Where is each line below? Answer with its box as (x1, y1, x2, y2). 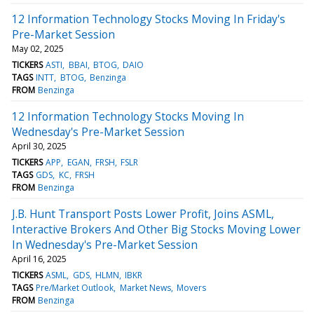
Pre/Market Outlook (36, 281, 114, 294)
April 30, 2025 (12, 139, 67, 152)
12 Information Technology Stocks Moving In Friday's (12, 11, 285, 27)
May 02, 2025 (12, 42, 64, 55)
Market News (119, 281, 171, 294)
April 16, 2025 (12, 252, 67, 265)
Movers (176, 281, 206, 294)
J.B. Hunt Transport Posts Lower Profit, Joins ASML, (12, 205, 274, 221)
